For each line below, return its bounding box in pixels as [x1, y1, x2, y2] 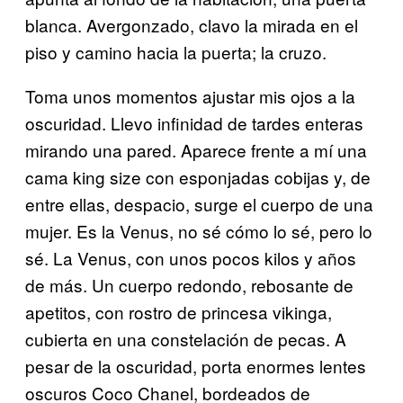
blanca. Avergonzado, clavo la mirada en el [25, 12, 358, 37]
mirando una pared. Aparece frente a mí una [25, 137, 367, 162]
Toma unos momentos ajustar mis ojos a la [25, 83, 355, 108]
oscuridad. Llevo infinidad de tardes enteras [25, 110, 363, 135]
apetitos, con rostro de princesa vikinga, [25, 299, 332, 324]
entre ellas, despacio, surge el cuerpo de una [25, 191, 373, 216]
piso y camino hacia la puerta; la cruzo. [25, 39, 327, 64]
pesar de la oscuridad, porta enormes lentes [25, 353, 366, 378]
